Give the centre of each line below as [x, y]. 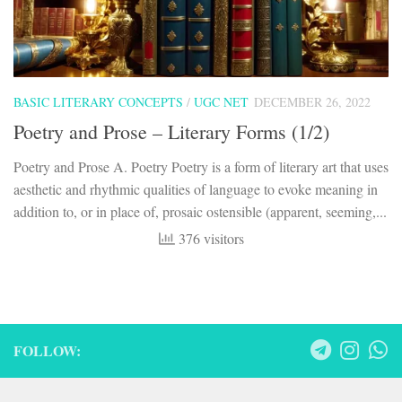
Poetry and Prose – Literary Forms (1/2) [171, 132]
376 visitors [209, 239]
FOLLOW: [47, 351]
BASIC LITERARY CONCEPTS [98, 101]
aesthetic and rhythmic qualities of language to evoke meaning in [196, 189]
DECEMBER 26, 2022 [312, 101]
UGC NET [221, 101]
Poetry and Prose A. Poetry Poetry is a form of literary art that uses [201, 167]
